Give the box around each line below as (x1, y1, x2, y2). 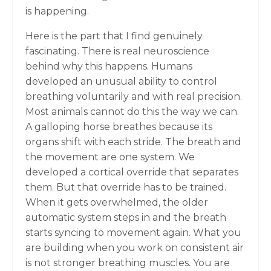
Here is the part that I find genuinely (25, 30, 203, 42)
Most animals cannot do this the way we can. (25, 105, 239, 117)
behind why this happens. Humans (25, 60, 192, 72)
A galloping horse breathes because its (25, 120, 212, 132)
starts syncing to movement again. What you (25, 226, 241, 238)
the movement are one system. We (25, 151, 195, 163)
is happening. (25, 5, 89, 17)
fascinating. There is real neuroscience (25, 45, 209, 57)
